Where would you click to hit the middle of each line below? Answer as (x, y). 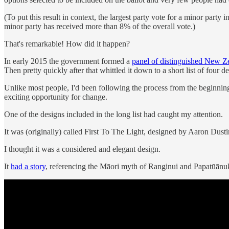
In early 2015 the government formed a (68, 61)
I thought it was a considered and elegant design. (82, 149)
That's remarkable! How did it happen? (67, 44)
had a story (28, 167)
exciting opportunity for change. (56, 97)
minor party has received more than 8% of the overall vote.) (100, 27)
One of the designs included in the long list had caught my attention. (113, 114)
